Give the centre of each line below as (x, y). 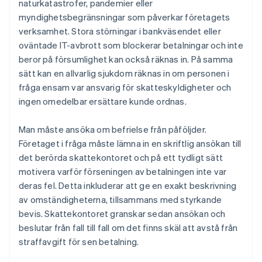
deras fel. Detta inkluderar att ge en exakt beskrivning (128, 186)
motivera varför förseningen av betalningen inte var (123, 172)
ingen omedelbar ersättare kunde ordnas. (103, 101)
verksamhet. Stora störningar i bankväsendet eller (120, 31)
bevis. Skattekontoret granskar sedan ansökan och (122, 214)
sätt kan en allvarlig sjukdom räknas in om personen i (124, 73)
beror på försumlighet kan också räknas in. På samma (126, 59)
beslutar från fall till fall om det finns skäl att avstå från (128, 228)
